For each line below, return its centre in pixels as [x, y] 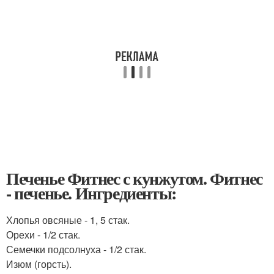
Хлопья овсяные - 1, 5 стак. [68, 220]
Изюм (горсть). [39, 264]
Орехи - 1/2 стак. [43, 235]
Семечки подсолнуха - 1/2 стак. [76, 249]
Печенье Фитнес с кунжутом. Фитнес [134, 178]
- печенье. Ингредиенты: [91, 193]
